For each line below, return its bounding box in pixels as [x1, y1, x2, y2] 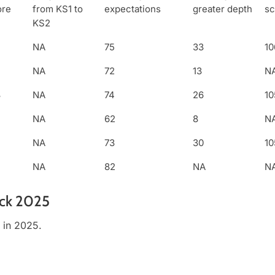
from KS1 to [33, 3, 83, 15]
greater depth [193, 3, 252, 15]
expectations [104, 3, 161, 15]
